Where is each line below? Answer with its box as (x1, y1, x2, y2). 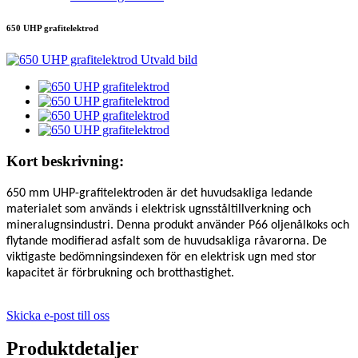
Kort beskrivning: (6, 152, 124, 169)
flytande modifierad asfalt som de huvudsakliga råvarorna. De (6, 234, 327, 248)
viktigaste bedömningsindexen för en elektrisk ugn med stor (6, 250, 316, 264)
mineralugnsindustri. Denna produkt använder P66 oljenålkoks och (6, 218, 349, 232)
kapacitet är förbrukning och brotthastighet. (6, 266, 234, 280)
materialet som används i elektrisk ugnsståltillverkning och (6, 202, 311, 216)
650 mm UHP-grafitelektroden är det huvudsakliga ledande (6, 186, 312, 200)
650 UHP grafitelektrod (6, 23, 98, 34)
